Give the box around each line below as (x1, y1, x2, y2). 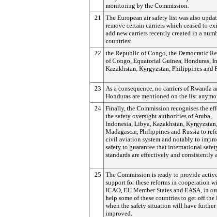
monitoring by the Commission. (106, 2, 189, 9)
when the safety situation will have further (106, 202, 216, 209)
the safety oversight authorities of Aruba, (106, 112, 212, 120)
